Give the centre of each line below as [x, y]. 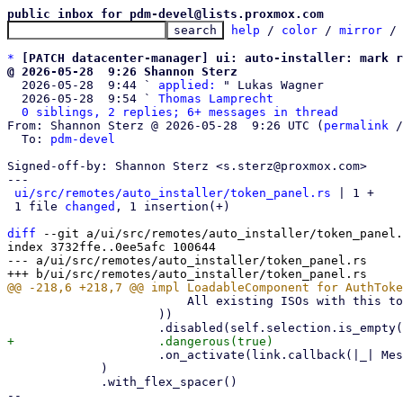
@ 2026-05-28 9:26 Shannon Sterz [122, 72]
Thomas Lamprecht [216, 99]
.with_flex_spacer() [54, 382]
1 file [40, 206]
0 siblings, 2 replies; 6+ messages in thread [180, 112]
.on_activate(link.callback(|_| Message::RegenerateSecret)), [83, 355]
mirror [361, 30]
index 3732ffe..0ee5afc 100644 [112, 247]
